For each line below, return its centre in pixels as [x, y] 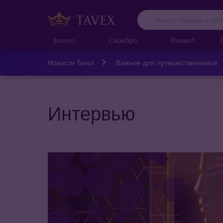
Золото [64, 40]
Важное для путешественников [167, 63]
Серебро [123, 40]
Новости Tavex [71, 63]
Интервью [92, 114]
